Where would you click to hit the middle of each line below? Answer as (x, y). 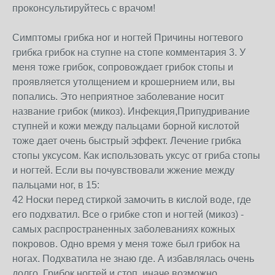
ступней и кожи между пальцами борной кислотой (126, 126)
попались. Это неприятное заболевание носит (118, 97)
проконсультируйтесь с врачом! (84, 8)
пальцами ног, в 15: (56, 185)
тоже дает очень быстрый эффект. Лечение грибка (127, 141)
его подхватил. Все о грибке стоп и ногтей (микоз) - (128, 215)
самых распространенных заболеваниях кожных (124, 229)
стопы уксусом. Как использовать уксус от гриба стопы (136, 156)
